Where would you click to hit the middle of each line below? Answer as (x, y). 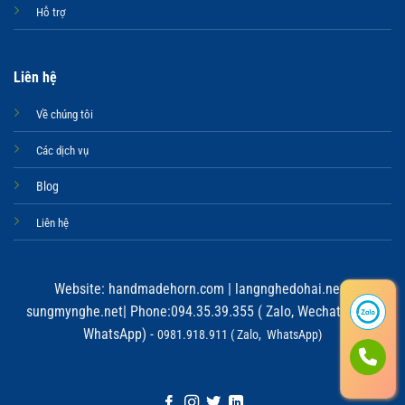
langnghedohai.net (289, 288)
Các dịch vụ (62, 151)
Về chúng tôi (64, 115)
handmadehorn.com (164, 288)
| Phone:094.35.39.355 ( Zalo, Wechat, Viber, (251, 311)
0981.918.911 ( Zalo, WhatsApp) (240, 334)
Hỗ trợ (51, 12)
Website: (79, 288)
